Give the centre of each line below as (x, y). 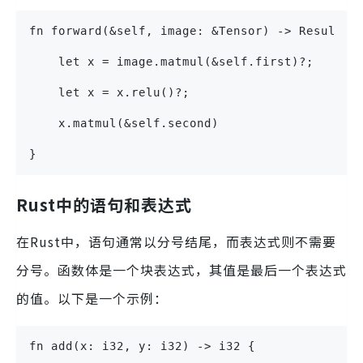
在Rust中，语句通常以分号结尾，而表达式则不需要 (176, 242)
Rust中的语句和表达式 (104, 205)
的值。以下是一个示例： (92, 299)
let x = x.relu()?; (109, 93)
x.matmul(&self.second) (124, 124)
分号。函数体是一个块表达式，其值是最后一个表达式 (181, 270)
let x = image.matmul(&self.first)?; (171, 62)
